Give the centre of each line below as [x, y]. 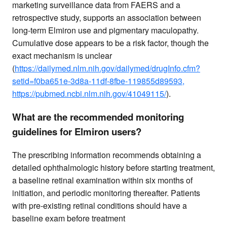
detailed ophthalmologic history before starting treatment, [113, 167]
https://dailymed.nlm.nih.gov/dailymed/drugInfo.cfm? [107, 68]
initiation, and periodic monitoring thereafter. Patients [106, 193]
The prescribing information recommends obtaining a [107, 155]
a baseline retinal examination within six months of [102, 180]
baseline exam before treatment [69, 218]
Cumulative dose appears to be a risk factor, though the [110, 43]
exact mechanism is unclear [62, 56]
